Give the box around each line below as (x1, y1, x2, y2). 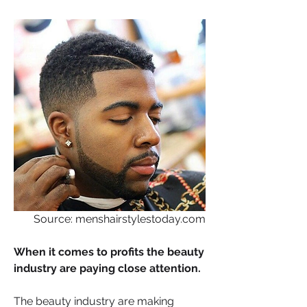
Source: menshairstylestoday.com (34, 212, 206, 225)
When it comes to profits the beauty (14, 245, 204, 258)
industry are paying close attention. (14, 262, 204, 275)
